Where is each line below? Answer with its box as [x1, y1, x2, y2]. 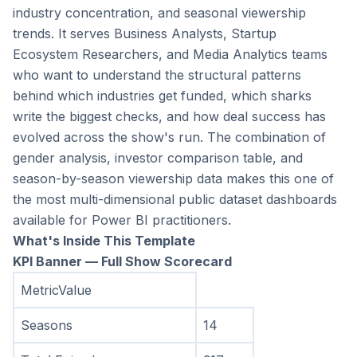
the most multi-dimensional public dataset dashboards [13, 191, 337, 208]
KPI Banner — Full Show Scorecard [13, 253, 232, 270]
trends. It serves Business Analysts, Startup [13, 25, 277, 42]
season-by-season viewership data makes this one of [13, 171, 334, 187]
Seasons [21, 317, 73, 334]
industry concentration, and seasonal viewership [13, 5, 306, 22]
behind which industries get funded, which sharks [13, 88, 312, 104]
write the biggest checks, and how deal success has [13, 108, 326, 125]
